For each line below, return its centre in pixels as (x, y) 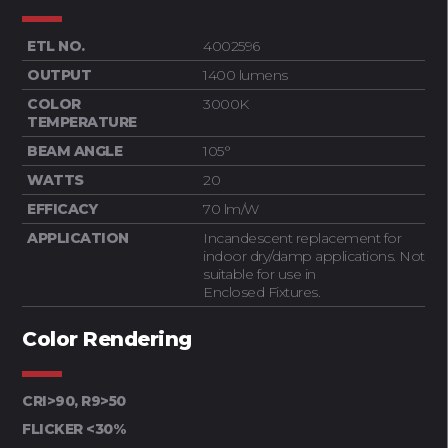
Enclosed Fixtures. (262, 291)
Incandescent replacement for (302, 237)
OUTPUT (59, 74)
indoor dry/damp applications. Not (314, 255)
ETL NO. (58, 45)
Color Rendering (107, 338)
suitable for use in (259, 273)
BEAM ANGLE (75, 150)
